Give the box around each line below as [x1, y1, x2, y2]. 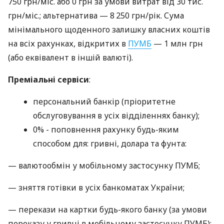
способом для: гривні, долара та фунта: [33, 138, 186, 149]
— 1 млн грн [151, 38, 203, 49]
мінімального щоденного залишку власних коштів [8, 24, 210, 35]
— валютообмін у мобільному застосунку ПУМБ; [8, 160, 200, 171]
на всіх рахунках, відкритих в [8, 38, 128, 49]
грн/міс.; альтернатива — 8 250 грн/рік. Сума [8, 10, 184, 21]
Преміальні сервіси [8, 74, 89, 85]
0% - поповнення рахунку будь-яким [33, 124, 179, 135]
